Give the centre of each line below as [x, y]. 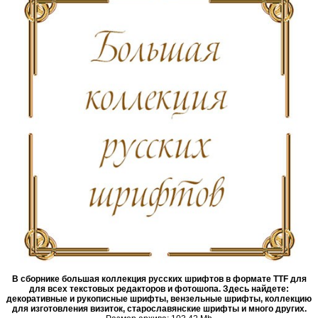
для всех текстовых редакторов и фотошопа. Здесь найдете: [159, 289]
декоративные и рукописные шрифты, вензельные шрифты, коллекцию [159, 299]
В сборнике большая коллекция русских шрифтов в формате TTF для [159, 279]
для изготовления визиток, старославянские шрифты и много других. [159, 309]
